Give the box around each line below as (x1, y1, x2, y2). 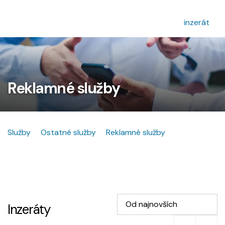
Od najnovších (126, 198, 177, 209)
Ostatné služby (41, 127, 96, 138)
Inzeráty (8, 200, 50, 218)
